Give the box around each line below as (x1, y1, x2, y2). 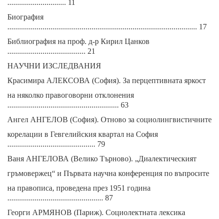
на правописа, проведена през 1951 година (7, 184, 151, 192)
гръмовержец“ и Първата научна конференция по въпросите (7, 169, 209, 177)
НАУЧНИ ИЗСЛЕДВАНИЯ (7, 62, 101, 70)
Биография (7, 13, 44, 21)
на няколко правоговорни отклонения (7, 91, 134, 99)
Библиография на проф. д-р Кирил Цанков (7, 37, 150, 45)
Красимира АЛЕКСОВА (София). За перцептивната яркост (7, 76, 206, 85)
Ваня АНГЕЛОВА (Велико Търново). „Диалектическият (7, 154, 197, 163)
